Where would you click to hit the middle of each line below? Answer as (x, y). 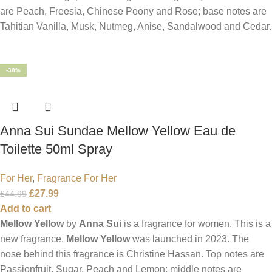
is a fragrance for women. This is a (196, 223)
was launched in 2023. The (189, 239)
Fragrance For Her (77, 178)
